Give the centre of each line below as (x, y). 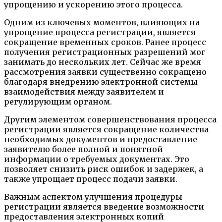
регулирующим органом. (58, 101)
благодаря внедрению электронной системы (101, 82)
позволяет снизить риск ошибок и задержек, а (104, 169)
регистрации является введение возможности (104, 206)
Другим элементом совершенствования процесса (110, 119)
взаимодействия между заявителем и (84, 91)
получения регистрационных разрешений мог (105, 52)
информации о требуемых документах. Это (97, 159)
